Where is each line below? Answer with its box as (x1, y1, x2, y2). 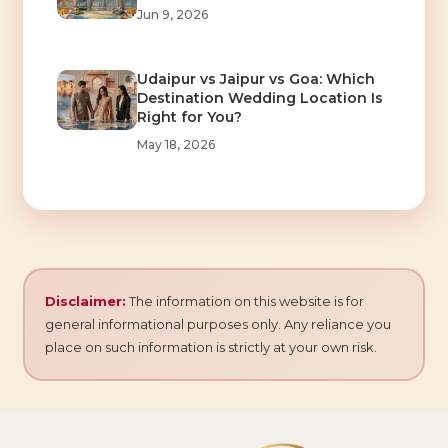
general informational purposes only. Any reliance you (44, 315, 391, 332)
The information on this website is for (125, 292, 364, 309)
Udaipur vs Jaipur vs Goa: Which (136, 69, 375, 88)
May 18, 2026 (136, 136, 215, 152)
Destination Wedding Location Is (136, 88, 383, 107)
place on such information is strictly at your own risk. (44, 338, 377, 355)
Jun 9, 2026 (136, 6, 208, 22)
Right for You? (136, 107, 242, 126)
